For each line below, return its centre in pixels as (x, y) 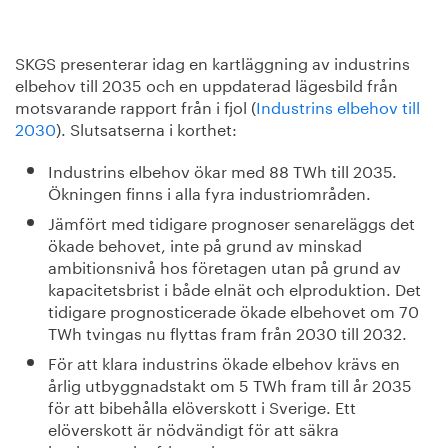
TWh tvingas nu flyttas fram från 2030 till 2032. (227, 331)
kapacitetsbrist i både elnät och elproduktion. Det (234, 287)
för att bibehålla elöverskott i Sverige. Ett (201, 405)
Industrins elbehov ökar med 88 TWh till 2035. (222, 169)
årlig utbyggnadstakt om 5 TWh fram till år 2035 (229, 383)
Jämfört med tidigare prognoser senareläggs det (231, 221)
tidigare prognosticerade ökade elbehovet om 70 (233, 309)
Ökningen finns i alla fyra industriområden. (209, 191)
